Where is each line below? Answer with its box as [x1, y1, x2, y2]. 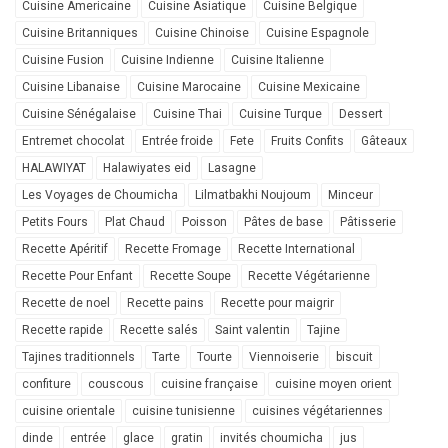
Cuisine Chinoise [155, 25, 249, 40]
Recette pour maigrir [221, 295, 334, 310]
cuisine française [161, 376, 258, 391]
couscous [88, 376, 144, 391]
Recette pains [127, 295, 204, 310]
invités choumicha [220, 430, 323, 445]
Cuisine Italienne [231, 52, 324, 67]
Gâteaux [361, 133, 407, 148]
